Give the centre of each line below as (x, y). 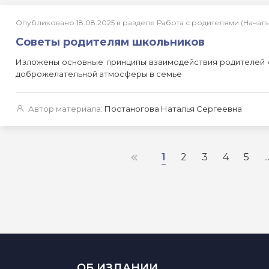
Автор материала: (65, 109)
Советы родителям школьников (110, 42)
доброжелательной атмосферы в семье (99, 74)
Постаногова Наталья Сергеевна (173, 109)
